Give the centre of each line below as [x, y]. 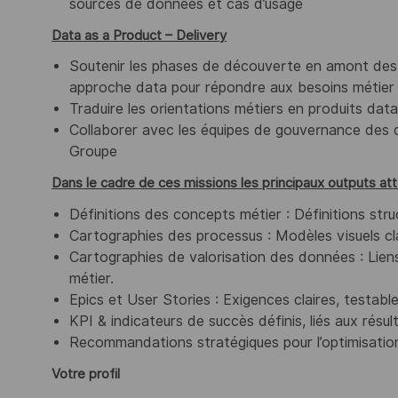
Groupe [93, 152]
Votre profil [86, 374]
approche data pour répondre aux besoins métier [232, 88]
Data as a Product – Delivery [139, 35]
